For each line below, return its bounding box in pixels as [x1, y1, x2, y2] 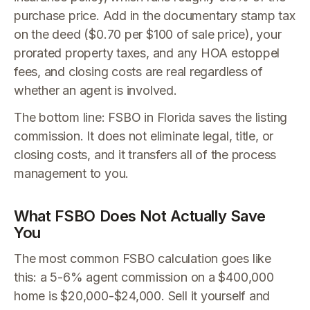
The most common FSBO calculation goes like [14, 251, 271, 266]
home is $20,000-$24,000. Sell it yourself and [14, 289, 271, 303]
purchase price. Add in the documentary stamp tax [14, 8, 295, 23]
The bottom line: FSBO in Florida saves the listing [14, 110, 288, 125]
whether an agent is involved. [14, 83, 177, 98]
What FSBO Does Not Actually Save [14, 207, 266, 225]
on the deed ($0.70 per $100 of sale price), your [14, 27, 282, 42]
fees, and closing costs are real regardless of [14, 64, 264, 79]
